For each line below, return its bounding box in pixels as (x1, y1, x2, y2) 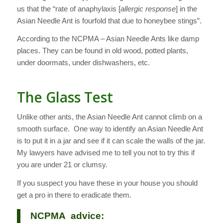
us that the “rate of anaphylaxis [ (16, 4, 120, 13)
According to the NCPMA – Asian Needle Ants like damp (16, 34, 199, 43)
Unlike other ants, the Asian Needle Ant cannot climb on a (16, 112, 202, 121)
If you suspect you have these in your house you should (16, 178, 198, 187)
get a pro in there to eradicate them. (16, 190, 131, 199)
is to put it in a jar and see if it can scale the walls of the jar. (16, 136, 205, 145)
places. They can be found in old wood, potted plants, (16, 46, 188, 55)
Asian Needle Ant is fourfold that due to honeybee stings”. (16, 16, 202, 25)
